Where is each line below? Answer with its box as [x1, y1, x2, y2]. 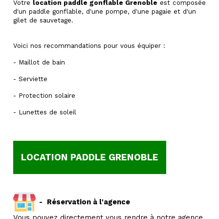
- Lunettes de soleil [13, 109, 79, 116]
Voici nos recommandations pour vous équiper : [13, 42, 165, 49]
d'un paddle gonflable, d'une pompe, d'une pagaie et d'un [13, 8, 196, 15]
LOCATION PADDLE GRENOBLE [21, 152, 158, 163]
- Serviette [13, 75, 47, 83]
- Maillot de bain [13, 59, 65, 66]
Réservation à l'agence [47, 197, 130, 206]
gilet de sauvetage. [13, 17, 73, 24]
